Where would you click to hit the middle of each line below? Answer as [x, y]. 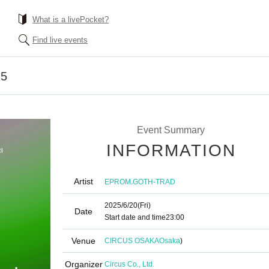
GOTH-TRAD [154, 182]
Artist [83, 181]
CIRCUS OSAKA [132, 241]
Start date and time [135, 217]
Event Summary [171, 130]
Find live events [60, 40]
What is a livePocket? [71, 20]
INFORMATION [171, 150]
